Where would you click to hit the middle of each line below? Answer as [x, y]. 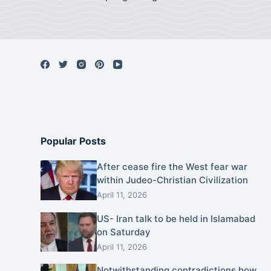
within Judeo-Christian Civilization [172, 180]
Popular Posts [73, 141]
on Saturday [123, 232]
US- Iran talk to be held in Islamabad [176, 218]
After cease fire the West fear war [172, 167]
